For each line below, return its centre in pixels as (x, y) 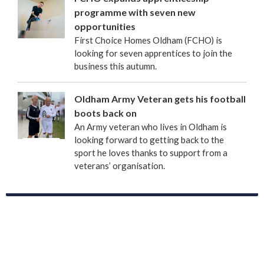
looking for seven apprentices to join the (153, 53)
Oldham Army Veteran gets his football (160, 98)
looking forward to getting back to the (149, 139)
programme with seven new (135, 12)
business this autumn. (115, 66)
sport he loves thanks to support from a (151, 152)
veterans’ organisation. (120, 165)
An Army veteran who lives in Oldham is (151, 126)
